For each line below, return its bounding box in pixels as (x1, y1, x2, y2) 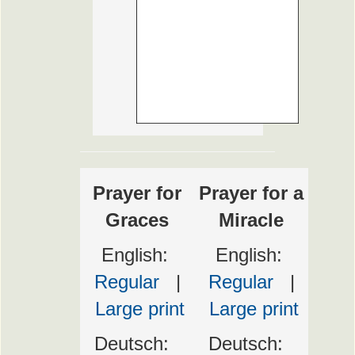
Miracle (219, 209, 284, 231)
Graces (105, 209, 169, 231)
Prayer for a (199, 182, 303, 204)
